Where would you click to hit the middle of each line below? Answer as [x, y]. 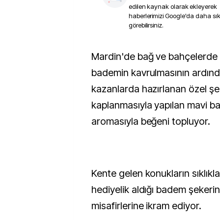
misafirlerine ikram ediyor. [146, 206]
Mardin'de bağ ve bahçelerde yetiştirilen [95, 56]
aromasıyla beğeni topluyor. [151, 121]
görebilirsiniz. [146, 25]
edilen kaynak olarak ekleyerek [173, 6]
